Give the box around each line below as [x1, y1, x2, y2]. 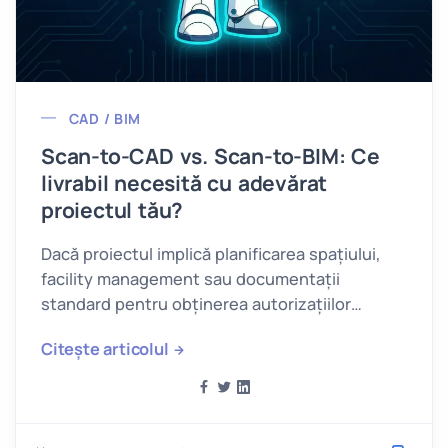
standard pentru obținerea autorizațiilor [41, 292, 351, 315]
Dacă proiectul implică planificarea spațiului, [41, 242, 381, 265]
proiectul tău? [41, 195, 184, 224]
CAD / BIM [69, 108, 141, 128]
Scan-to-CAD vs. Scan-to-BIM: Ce [41, 141, 380, 170]
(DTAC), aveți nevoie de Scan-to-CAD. [41, 317, 337, 340]
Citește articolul [41, 337, 169, 360]
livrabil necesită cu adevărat [41, 168, 328, 197]
